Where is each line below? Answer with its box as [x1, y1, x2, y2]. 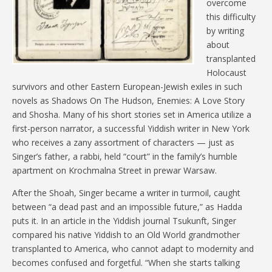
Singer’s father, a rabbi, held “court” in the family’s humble [12, 150, 237, 162]
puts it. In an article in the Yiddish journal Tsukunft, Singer [12, 214, 236, 226]
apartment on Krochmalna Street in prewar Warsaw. [12, 164, 217, 176]
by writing [206, 24, 244, 36]
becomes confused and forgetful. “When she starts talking [12, 256, 240, 268]
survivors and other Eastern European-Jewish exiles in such [12, 80, 242, 92]
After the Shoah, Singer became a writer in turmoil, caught [12, 186, 240, 199]
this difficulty [206, 10, 256, 22]
